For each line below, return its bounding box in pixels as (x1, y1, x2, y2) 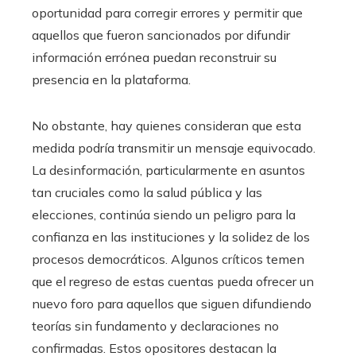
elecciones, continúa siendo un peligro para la (32, 207, 296, 222)
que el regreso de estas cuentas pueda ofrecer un (32, 273, 314, 289)
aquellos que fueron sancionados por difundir (32, 27, 290, 43)
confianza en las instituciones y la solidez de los (32, 229, 310, 245)
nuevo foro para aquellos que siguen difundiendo (32, 296, 311, 311)
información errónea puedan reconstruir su (32, 49, 277, 65)
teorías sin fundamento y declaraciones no (32, 318, 279, 334)
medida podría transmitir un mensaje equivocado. (32, 140, 315, 156)
